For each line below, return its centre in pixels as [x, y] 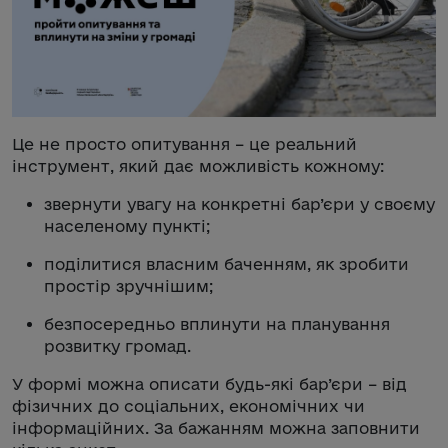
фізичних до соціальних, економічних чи [188, 405]
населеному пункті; [127, 225]
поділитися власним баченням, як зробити [226, 263]
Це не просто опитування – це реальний [184, 143]
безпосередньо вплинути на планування [217, 323]
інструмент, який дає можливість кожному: [198, 165]
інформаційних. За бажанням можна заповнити [216, 427]
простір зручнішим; [128, 285]
